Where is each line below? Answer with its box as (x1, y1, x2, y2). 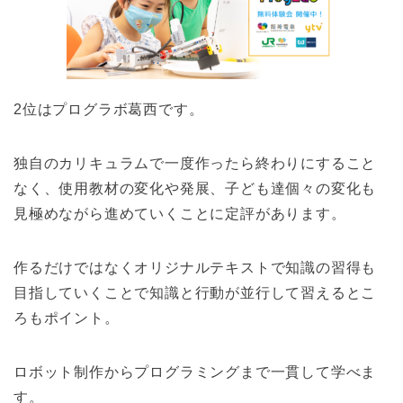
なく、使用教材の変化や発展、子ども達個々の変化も (13, 181, 377, 197)
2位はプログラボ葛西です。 (13, 102, 204, 118)
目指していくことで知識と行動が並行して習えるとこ (13, 285, 377, 301)
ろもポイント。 (13, 310, 120, 327)
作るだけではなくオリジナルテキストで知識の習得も (13, 260, 377, 276)
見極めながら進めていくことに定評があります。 (13, 206, 346, 222)
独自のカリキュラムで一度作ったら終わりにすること (13, 156, 377, 172)
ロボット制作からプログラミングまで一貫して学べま (13, 364, 377, 381)
